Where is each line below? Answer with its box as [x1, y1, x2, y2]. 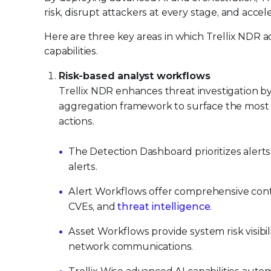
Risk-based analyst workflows [59, 70, 211, 82]
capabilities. [44, 45, 98, 57]
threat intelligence [117, 201, 211, 212]
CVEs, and [68, 201, 118, 212]
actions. [59, 116, 94, 127]
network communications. [68, 241, 194, 252]
